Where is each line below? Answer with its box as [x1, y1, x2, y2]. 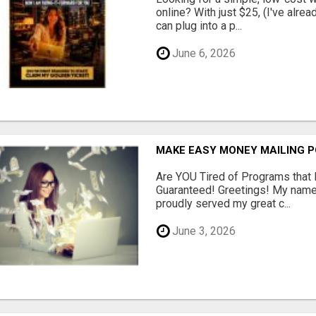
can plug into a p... [156, 19, 243, 32]
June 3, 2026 [169, 224, 236, 238]
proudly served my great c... [156, 197, 291, 211]
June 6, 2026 [169, 46, 236, 60]
